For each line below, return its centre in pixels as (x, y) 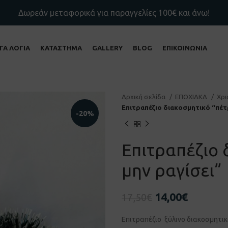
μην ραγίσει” (172, 170)
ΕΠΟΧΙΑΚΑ (192, 97)
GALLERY (107, 48)
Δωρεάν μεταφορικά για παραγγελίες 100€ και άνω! (114, 13)
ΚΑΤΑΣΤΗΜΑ (61, 48)
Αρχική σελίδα (144, 97)
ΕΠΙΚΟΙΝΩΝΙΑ (184, 48)
